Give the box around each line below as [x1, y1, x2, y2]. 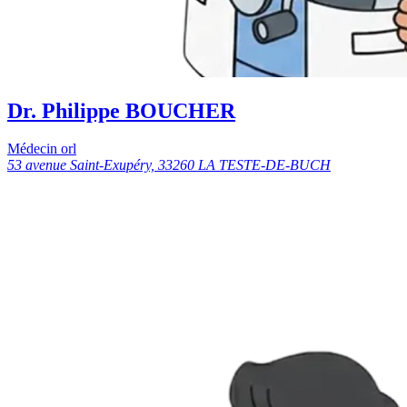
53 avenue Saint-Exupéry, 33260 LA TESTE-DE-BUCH [7, 157, 331, 174]
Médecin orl [7, 141, 76, 157]
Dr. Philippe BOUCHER [7, 98, 235, 123]
